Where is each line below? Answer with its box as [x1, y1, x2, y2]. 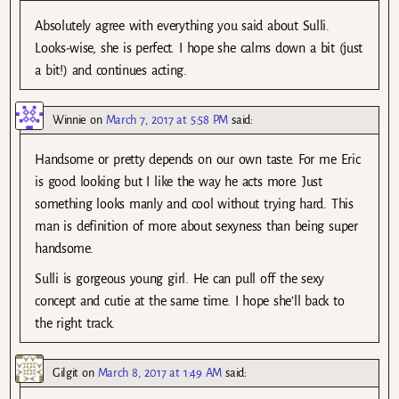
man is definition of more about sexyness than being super [35, 219, 358, 234]
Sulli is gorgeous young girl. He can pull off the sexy [35, 271, 325, 286]
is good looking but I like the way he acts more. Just [35, 175, 322, 190]
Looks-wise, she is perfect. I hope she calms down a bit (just [35, 41, 363, 56]
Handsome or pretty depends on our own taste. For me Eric [35, 152, 361, 167]
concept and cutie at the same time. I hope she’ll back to [35, 293, 345, 308]
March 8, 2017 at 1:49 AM [97, 365, 223, 379]
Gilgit [53, 365, 79, 379]
